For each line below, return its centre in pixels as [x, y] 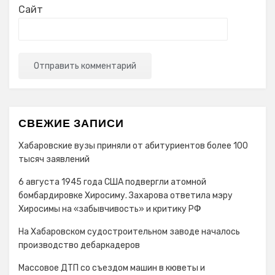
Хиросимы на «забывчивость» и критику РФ [110, 209]
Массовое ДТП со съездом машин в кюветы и [112, 268]
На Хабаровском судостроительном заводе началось [129, 232]
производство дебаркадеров [79, 245]
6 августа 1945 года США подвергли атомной [112, 182]
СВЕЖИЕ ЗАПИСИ [71, 123]
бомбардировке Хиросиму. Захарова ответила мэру [126, 196]
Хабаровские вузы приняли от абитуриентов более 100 [133, 146]
